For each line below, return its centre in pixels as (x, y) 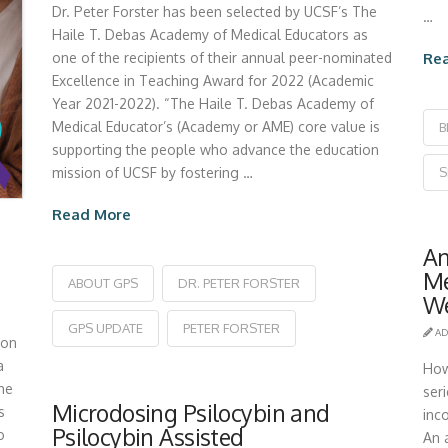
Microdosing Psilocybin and (190, 413)
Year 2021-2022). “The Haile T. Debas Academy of (212, 104)
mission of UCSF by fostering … (152, 173)
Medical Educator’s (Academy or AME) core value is (215, 127)
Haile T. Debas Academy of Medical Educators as (209, 35)
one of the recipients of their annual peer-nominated (221, 58)
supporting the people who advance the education (215, 150)
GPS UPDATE (105, 327)
